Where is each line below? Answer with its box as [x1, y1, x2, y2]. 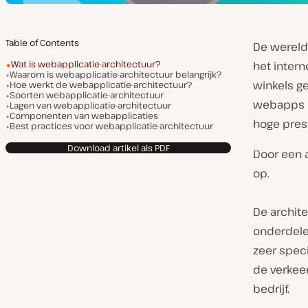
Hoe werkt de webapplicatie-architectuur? [10, 78, 192, 91]
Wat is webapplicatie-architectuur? [11, 58, 160, 70]
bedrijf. [253, 281, 289, 296]
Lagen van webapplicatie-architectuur [10, 99, 171, 111]
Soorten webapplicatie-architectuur [10, 89, 164, 101]
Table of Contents [5, 36, 79, 49]
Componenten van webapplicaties [10, 109, 158, 122]
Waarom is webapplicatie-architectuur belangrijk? [10, 68, 221, 80]
